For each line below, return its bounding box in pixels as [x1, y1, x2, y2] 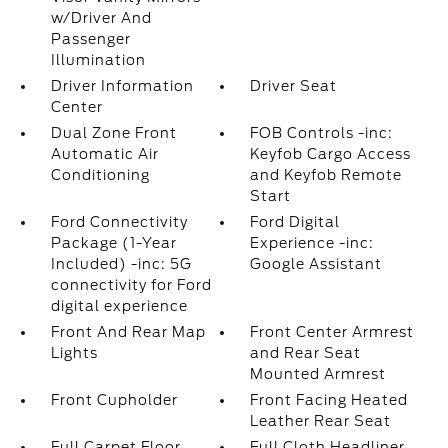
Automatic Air [50, 146, 159, 162]
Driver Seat [250, 78, 338, 94]
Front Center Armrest [250, 324, 415, 340]
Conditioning [50, 167, 150, 183]
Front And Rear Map [50, 324, 206, 340]
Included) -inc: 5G [50, 256, 192, 272]
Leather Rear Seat [250, 413, 392, 429]
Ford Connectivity [50, 214, 188, 230]
